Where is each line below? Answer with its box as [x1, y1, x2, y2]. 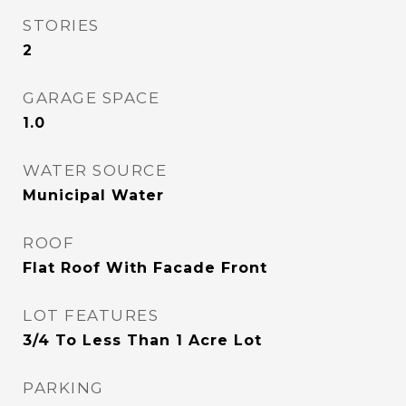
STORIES [23, 16, 100, 34]
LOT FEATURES [23, 306, 159, 324]
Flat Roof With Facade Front [23, 259, 267, 276]
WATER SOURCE [23, 161, 167, 179]
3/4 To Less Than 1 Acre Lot [23, 332, 262, 349]
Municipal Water [23, 187, 164, 204]
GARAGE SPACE [23, 89, 159, 107]
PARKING [23, 379, 104, 397]
